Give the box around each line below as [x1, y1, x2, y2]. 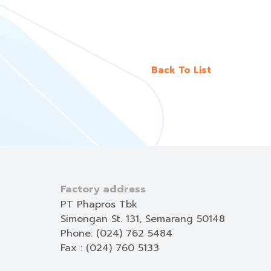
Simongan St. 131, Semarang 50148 [60, 212, 225, 226]
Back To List [151, 64, 211, 77]
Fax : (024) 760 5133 [60, 241, 159, 255]
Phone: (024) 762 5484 [60, 226, 172, 241]
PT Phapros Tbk [60, 197, 137, 212]
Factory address [60, 182, 146, 197]
